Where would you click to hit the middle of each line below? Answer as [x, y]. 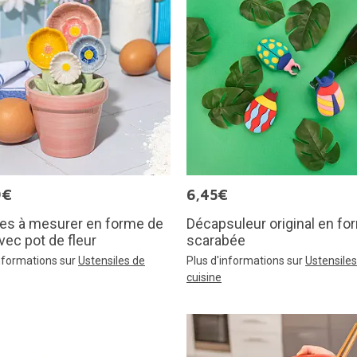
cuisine [204, 277]
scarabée [216, 240]
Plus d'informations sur [246, 260]
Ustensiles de [112, 260]
